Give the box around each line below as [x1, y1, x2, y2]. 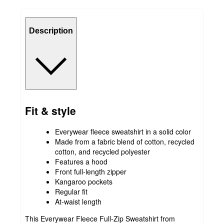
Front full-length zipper [55, 166, 126, 177]
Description [29, 26, 73, 35]
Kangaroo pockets [55, 176, 112, 187]
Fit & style [25, 102, 76, 118]
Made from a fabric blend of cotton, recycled [55, 136, 194, 147]
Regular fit [55, 186, 87, 197]
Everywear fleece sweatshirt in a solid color [55, 126, 191, 137]
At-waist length [55, 196, 101, 207]
